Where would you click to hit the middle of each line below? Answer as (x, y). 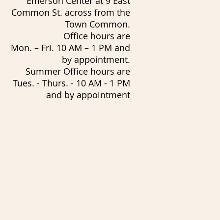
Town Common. (97, 24)
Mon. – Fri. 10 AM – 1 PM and (70, 47)
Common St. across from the (71, 12)
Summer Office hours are (78, 71)
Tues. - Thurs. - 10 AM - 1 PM (71, 83)
